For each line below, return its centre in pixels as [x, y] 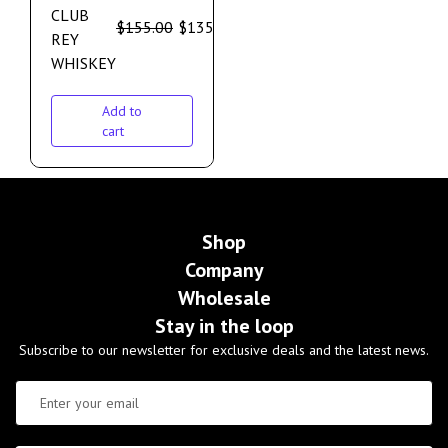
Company [224, 270]
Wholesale [224, 298]
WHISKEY [83, 63]
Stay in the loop [224, 326]
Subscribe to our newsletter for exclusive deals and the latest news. [224, 350]
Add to [122, 111]
